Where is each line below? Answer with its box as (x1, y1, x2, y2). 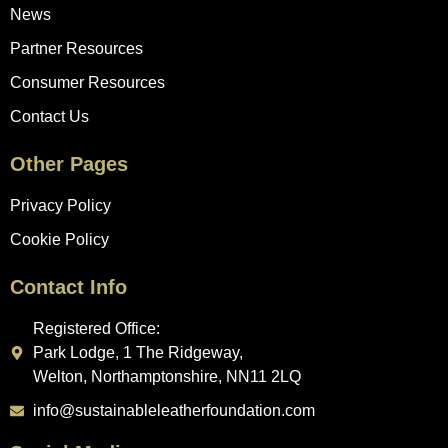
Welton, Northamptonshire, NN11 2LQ (32, 368, 301, 386)
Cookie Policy (10, 231, 109, 249)
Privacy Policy (10, 197, 111, 215)
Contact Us (10, 108, 89, 126)
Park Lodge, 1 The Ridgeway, (32, 344, 243, 362)
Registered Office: (32, 320, 160, 338)
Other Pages (10, 153, 128, 176)
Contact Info (10, 276, 127, 299)
